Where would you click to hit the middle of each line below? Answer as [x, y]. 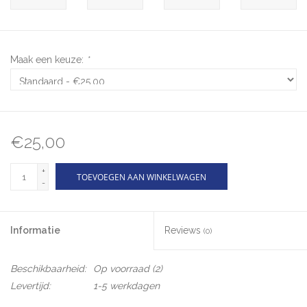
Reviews [184, 231]
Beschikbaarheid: [48, 269]
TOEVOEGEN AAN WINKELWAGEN [142, 177]
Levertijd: [30, 286]
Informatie [35, 231]
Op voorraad [121, 269]
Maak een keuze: [48, 60]
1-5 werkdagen [126, 286]
